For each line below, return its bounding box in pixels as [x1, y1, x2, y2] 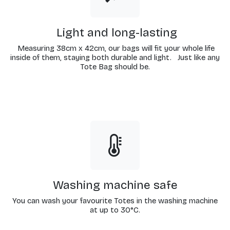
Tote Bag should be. [80, 62, 150, 72]
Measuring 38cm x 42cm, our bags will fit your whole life [15, 44, 215, 53]
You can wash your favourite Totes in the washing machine [12, 196, 218, 206]
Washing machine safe [52, 178, 178, 193]
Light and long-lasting [53, 26, 177, 40]
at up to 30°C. [90, 205, 140, 215]
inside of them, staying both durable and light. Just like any [10, 53, 220, 63]
